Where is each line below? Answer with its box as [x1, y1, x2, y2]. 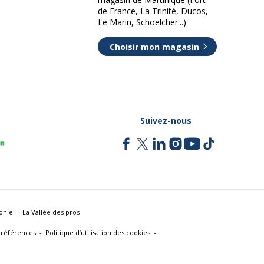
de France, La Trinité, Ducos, [98, 5, 208, 16]
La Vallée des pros [22, 207, 80, 216]
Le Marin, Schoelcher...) [98, 16, 186, 28]
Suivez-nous [140, 114, 192, 126]
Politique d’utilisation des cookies [45, 228, 150, 237]
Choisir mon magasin [110, 41, 199, 52]
